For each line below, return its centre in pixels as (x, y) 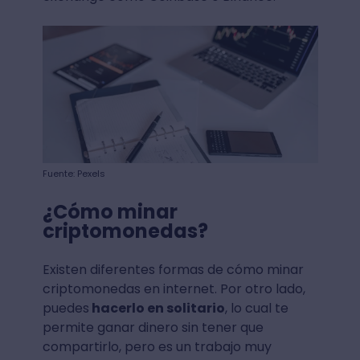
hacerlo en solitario (157, 309)
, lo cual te (256, 309)
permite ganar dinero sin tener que (153, 328)
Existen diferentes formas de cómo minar (173, 270)
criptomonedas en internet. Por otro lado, (174, 289)
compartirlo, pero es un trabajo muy (157, 347)
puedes (65, 309)
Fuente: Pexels (74, 174)
